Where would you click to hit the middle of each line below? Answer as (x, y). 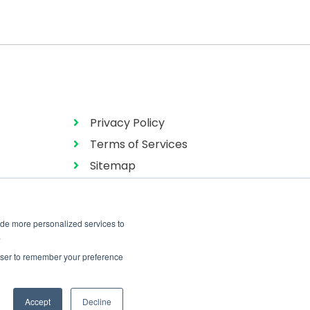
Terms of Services (139, 144)
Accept (38, 301)
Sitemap (113, 165)
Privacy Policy (127, 122)
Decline (97, 301)
